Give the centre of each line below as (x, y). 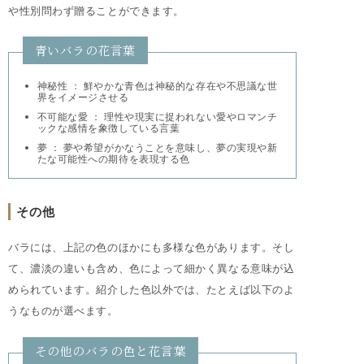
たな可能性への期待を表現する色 (113, 158)
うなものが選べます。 (63, 311)
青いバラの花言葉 (85, 50)
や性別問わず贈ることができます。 (96, 10)
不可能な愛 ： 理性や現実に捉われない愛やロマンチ (157, 116)
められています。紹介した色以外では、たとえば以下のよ (152, 290)
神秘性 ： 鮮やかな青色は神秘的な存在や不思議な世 (157, 86)
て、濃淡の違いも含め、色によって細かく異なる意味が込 (152, 269)
